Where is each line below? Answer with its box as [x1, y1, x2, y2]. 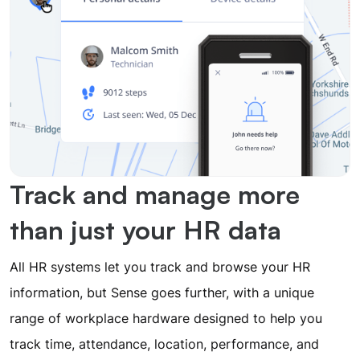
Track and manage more [10, 178, 300, 211]
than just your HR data [10, 213, 281, 246]
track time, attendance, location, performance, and [10, 335, 319, 352]
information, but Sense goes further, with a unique [10, 284, 314, 301]
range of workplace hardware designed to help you [10, 309, 322, 326]
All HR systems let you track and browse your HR [10, 258, 310, 275]
